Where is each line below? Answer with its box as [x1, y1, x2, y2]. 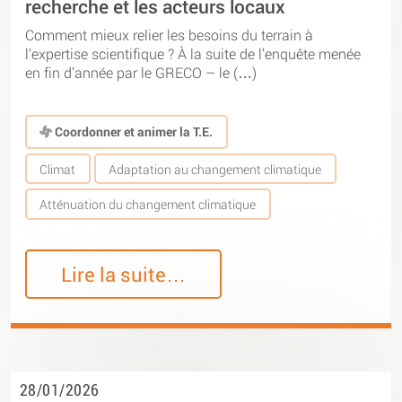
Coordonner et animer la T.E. [52, 123, 214, 141]
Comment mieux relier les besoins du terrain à [25, 25, 313, 45]
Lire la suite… [61, 261, 187, 288]
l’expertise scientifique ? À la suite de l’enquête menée [25, 44, 361, 64]
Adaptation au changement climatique [109, 160, 322, 178]
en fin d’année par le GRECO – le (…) [25, 63, 257, 83]
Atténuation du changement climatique [39, 195, 257, 213]
